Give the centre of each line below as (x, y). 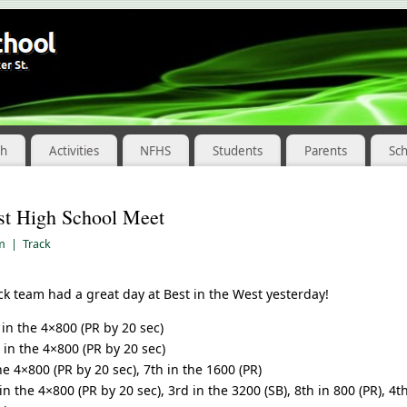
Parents (326, 150)
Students (238, 150)
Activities (74, 150)
